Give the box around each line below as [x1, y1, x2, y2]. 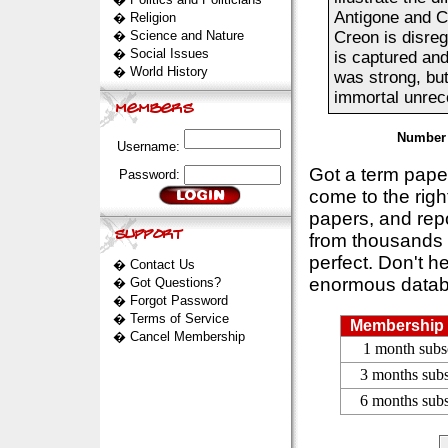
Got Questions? [129, 275, 221, 290]
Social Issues [129, 46, 209, 61]
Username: [116, 139, 184, 154]
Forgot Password [129, 293, 228, 308]
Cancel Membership [129, 329, 245, 344]
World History [129, 64, 208, 79]
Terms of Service [129, 311, 229, 326]
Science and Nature [129, 28, 244, 43]
